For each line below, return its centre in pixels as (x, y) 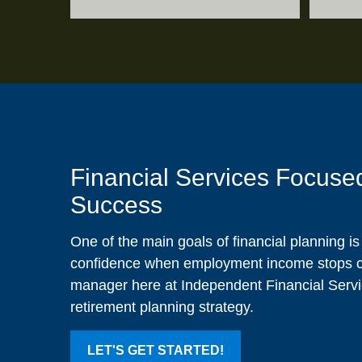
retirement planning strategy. (162, 307)
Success (116, 205)
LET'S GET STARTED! (156, 351)
